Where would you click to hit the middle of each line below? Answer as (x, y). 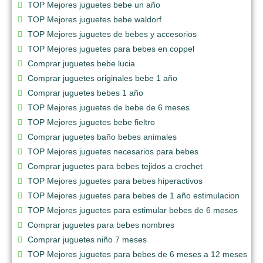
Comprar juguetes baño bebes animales (102, 136)
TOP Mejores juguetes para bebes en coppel (111, 48)
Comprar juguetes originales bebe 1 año (102, 78)
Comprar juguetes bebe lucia (81, 63)
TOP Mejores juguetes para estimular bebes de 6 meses (133, 210)
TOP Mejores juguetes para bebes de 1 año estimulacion (134, 195)
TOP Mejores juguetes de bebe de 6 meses (109, 107)
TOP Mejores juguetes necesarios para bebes (113, 151)
